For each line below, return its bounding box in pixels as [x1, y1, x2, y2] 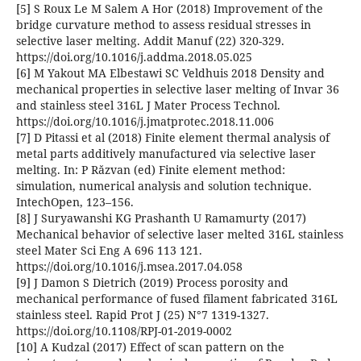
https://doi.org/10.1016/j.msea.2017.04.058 [15, 259, 243, 275]
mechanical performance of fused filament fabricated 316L [15, 291, 338, 307]
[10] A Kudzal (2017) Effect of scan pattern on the [15, 339, 284, 355]
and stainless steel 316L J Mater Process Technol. [15, 98, 280, 114]
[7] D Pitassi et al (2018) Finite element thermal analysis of [15, 130, 330, 146]
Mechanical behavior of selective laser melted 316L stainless [15, 226, 343, 243]
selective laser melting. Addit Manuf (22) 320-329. [15, 33, 284, 49]
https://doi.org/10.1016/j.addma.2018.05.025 [15, 49, 252, 65]
